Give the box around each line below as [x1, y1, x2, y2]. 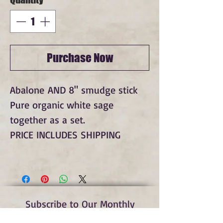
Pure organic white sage [10, 99, 113, 111]
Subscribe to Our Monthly [25, 198, 135, 210]
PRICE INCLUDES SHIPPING [10, 128, 120, 141]
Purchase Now [46, 51, 113, 65]
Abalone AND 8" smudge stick [10, 84, 138, 96]
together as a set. [10, 113, 85, 126]
